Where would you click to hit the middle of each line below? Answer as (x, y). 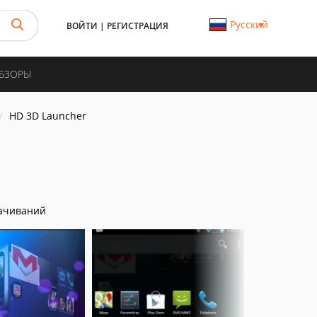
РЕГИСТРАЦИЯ (138, 26)
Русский (249, 24)
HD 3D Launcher (48, 116)
